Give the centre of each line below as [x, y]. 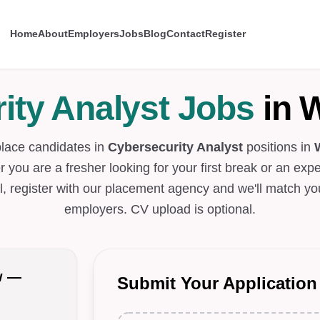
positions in [279, 147]
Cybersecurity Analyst [175, 147]
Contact [185, 34]
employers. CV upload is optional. [160, 209]
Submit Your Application [217, 283]
